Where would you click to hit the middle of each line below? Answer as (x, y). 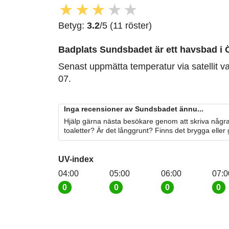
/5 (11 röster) (126, 25)
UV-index (76, 159)
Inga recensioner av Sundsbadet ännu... (134, 109)
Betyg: (73, 25)
